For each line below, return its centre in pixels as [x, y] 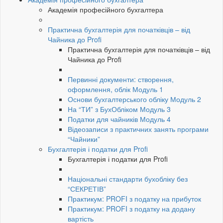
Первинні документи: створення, [121, 79]
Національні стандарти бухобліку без [128, 179]
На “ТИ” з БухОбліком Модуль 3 [119, 109]
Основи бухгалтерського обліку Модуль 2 [134, 99]
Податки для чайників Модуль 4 [119, 119]
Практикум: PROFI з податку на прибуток [134, 199]
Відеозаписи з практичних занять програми [138, 129]
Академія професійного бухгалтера [106, 10]
